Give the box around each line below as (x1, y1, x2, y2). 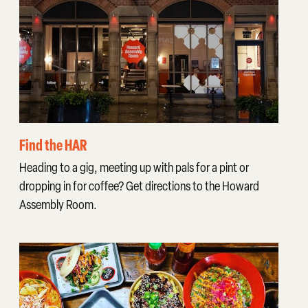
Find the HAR (19, 135, 87, 155)
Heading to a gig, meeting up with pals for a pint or (19, 159, 249, 175)
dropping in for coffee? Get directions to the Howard (19, 177, 259, 194)
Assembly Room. (19, 196, 97, 212)
